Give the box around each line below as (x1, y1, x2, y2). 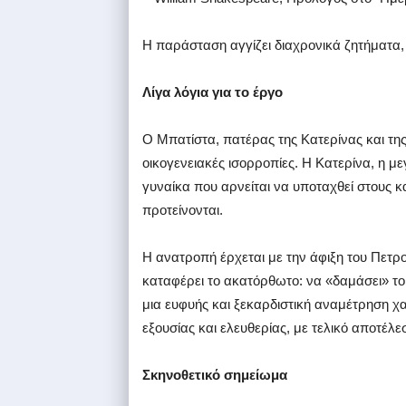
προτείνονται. (142, 202, 223, 218)
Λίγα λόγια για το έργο (142, 84, 283, 101)
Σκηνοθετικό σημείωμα (142, 367, 287, 383)
